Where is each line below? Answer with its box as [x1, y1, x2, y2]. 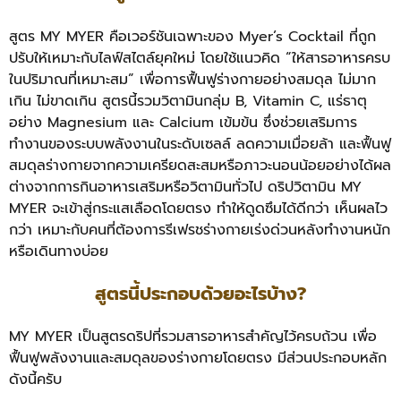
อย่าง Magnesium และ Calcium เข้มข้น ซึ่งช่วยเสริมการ [9, 112, 357, 134]
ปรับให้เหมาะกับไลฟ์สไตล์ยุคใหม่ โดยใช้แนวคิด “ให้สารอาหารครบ [9, 47, 390, 70]
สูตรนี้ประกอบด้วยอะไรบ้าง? [95, 279, 306, 307]
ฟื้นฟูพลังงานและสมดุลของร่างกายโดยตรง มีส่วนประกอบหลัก [9, 346, 387, 369]
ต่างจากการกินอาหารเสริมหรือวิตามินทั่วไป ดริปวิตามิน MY [9, 176, 362, 199]
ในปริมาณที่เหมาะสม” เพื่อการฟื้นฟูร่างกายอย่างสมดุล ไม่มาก [9, 69, 376, 91]
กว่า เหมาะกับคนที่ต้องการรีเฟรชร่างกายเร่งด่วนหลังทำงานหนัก [9, 219, 390, 242]
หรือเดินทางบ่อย [9, 241, 108, 263]
